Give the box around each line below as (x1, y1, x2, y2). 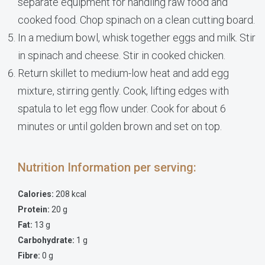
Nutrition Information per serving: (18, 160, 199, 174)
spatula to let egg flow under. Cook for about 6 (18, 102, 226, 115)
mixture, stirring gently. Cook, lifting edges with (18, 84, 229, 97)
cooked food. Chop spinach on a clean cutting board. (18, 13, 255, 26)
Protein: (18, 204, 50, 214)
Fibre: (18, 250, 42, 260)
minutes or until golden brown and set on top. (18, 119, 222, 132)
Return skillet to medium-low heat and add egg (18, 66, 229, 79)
